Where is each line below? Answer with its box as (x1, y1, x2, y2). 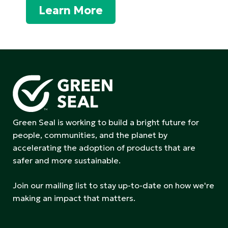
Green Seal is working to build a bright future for (13, 117, 199, 127)
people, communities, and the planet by (13, 129, 167, 140)
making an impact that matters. (13, 192, 135, 203)
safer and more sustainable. (13, 155, 121, 165)
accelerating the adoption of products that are (13, 142, 195, 153)
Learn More (39, 3, 103, 17)
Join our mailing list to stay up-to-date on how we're (13, 180, 214, 190)
